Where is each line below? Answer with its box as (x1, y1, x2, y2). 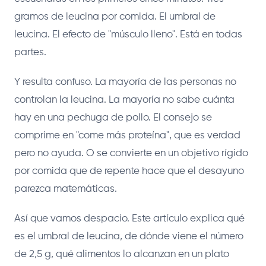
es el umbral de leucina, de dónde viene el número (14, 231, 243, 242)
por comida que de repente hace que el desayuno (14, 166, 244, 176)
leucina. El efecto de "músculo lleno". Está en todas (14, 29, 242, 40)
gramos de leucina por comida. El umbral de (14, 11, 216, 22)
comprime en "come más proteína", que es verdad (14, 130, 240, 141)
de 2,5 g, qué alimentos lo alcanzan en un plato (14, 249, 229, 259)
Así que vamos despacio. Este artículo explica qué (14, 213, 245, 224)
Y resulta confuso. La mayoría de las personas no (14, 77, 236, 87)
